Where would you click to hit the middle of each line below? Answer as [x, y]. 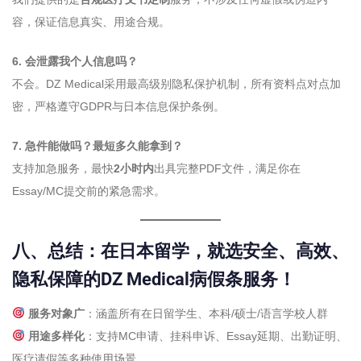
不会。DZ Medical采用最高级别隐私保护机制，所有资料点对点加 [176, 83]
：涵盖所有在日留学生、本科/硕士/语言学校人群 [206, 313]
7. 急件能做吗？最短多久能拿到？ [98, 145]
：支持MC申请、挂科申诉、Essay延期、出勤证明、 [216, 336]
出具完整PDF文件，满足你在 [227, 168]
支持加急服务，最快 [63, 168]
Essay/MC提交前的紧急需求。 [89, 191]
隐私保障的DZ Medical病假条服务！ [154, 279]
